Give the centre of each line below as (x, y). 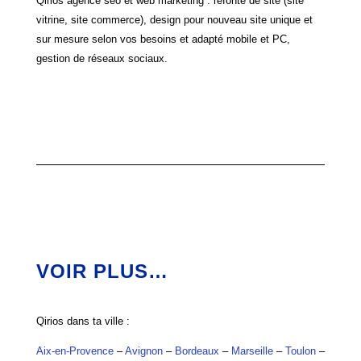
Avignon (143, 351)
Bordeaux (197, 351)
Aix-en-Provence (75, 351)
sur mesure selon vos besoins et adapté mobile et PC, (163, 39)
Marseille (252, 351)
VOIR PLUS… (102, 271)
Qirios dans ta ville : (83, 321)
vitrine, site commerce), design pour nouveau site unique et (174, 20)
